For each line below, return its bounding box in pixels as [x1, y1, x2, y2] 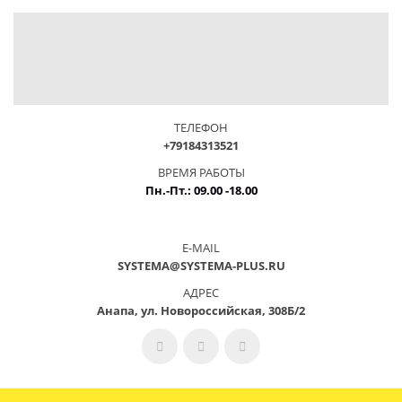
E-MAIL [182, 239, 220, 256]
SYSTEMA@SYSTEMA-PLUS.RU [117, 257, 285, 274]
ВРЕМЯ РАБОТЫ [157, 163, 245, 180]
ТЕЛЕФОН [174, 118, 228, 135]
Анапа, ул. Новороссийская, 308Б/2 [97, 301, 305, 319]
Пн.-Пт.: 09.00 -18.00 [144, 181, 258, 198]
